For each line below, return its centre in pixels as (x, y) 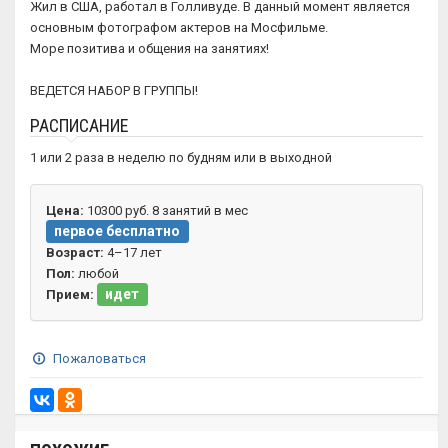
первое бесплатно (117, 231)
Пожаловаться (98, 358)
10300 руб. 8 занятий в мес (166, 210)
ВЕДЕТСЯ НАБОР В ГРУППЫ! (114, 90)
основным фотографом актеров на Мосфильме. (179, 27)
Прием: (70, 294)
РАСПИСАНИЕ (79, 125)
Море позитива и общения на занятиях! (149, 48)
